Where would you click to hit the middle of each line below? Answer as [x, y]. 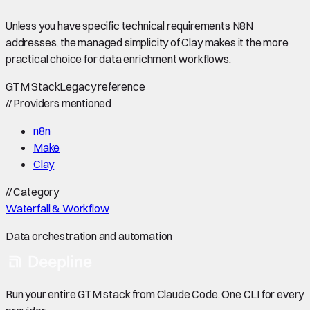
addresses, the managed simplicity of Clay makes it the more [147, 43]
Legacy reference [102, 87]
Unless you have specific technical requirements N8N [130, 26]
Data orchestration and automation [89, 236]
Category [35, 192]
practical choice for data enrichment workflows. [118, 59]
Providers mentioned [62, 103]
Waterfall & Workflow [57, 209]
